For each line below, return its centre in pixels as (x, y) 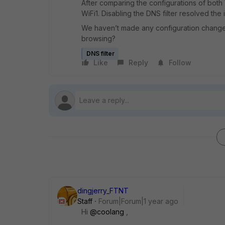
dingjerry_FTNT (103, 191)
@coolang (107, 212)
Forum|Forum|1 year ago (138, 201)
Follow (180, 63)
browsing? (98, 38)
